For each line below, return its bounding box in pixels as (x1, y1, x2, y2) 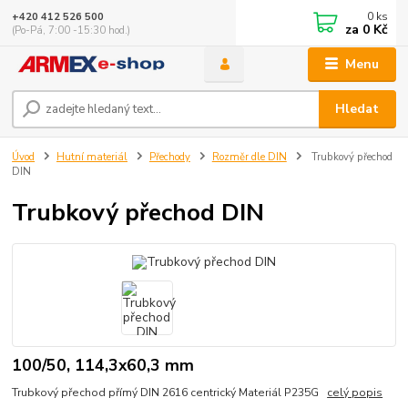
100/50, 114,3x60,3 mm (12, 353, 195, 376)
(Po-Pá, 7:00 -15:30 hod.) (12, 23, 131, 37)
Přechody (148, 150, 190, 165)
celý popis (327, 385, 383, 401)
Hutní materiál (56, 150, 127, 165)
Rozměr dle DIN (211, 150, 287, 165)
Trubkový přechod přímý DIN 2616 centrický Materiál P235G (12, 385, 328, 401)
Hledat (335, 100, 380, 118)
